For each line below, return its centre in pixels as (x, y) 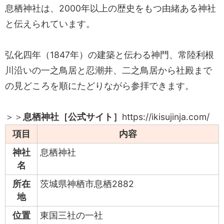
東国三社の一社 (71, 215)
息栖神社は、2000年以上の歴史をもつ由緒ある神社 (110, 8)
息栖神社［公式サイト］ (72, 116)
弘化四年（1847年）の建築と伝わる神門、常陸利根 (109, 54)
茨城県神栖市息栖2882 (87, 183)
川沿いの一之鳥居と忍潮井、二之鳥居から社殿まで (108, 70)
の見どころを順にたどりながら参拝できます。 (99, 85)
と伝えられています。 (50, 23)
